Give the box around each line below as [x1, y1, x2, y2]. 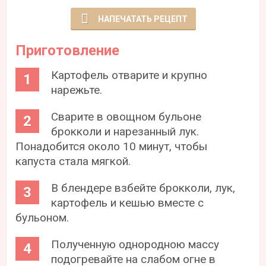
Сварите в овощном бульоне [51, 109, 202, 123]
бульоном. [15, 210, 69, 224]
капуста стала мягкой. [15, 154, 131, 168]
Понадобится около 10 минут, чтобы [15, 139, 208, 153]
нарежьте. [51, 83, 103, 97]
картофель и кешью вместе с [51, 195, 204, 210]
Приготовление [15, 42, 120, 59]
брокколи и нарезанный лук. [51, 124, 199, 138]
